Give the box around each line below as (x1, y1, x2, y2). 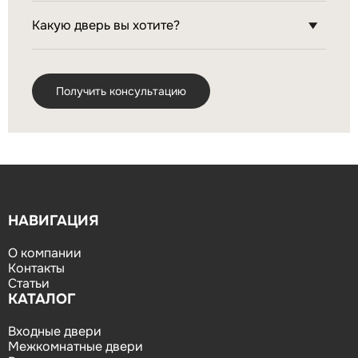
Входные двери (8, 323, 101, 340)
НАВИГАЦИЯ (8, 212, 99, 229)
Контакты (8, 260, 65, 276)
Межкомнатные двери (8, 338, 143, 355)
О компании (8, 245, 82, 261)
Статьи (8, 275, 50, 292)
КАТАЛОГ (8, 290, 76, 308)
